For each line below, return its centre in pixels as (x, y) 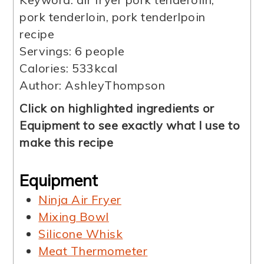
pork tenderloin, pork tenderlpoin (113, 17)
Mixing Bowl (74, 216)
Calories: (46, 68)
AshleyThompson (115, 85)
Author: (42, 85)
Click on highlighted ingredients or (117, 108)
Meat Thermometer (93, 250)
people (105, 51)
